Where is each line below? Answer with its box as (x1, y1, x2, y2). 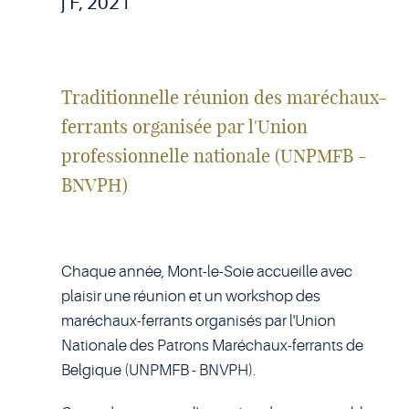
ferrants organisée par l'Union (60, 115, 308, 138)
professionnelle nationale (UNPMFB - (60, 144, 367, 167)
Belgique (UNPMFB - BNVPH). (60, 362, 256, 379)
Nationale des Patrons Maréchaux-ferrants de (60, 337, 363, 354)
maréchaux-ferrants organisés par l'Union (60, 312, 336, 330)
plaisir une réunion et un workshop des (60, 288, 320, 305)
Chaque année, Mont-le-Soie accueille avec (60, 263, 352, 280)
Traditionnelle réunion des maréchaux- (60, 86, 387, 109)
